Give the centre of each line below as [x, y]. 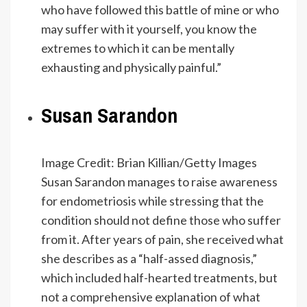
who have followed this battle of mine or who [160, 9]
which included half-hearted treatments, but [159, 277]
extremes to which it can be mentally [138, 48]
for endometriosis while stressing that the [152, 200]
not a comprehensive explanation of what [151, 296]
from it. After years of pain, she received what [162, 239]
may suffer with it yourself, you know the [149, 28]
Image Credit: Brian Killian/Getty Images [149, 162]
